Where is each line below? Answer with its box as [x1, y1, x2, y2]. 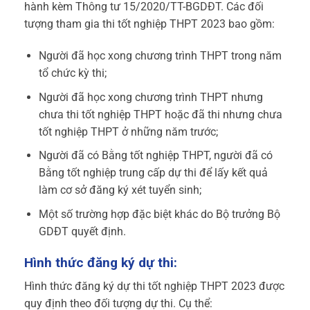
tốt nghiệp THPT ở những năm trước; [38, 125, 218, 138]
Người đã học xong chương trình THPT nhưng [38, 90, 263, 104]
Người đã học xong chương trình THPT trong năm [38, 49, 282, 63]
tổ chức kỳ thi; [38, 66, 107, 80]
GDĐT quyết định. [38, 224, 126, 238]
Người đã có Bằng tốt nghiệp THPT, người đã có [38, 149, 273, 163]
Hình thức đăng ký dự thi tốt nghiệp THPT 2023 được [24, 280, 284, 293]
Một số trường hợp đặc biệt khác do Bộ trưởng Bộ [38, 207, 280, 221]
